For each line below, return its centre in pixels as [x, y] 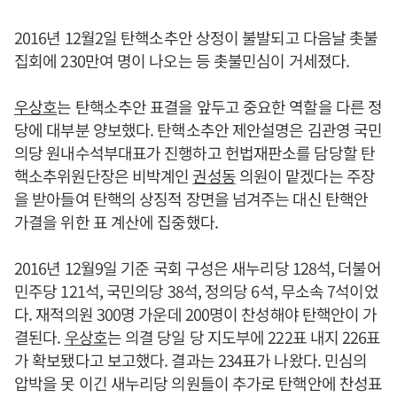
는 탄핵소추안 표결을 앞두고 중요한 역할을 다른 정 [220, 106]
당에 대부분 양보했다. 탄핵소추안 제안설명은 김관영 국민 [198, 129]
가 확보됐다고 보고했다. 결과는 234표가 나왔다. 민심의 [191, 360]
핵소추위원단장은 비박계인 [104, 175]
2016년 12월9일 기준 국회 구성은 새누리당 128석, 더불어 [198, 268]
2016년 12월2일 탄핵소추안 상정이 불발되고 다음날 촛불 [196, 37]
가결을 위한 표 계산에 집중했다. [116, 222]
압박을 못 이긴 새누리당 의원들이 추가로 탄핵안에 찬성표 [198, 383]
